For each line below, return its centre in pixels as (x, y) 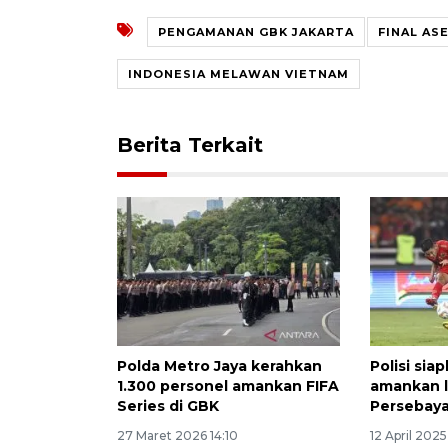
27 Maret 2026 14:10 (177, 435)
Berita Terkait (190, 144)
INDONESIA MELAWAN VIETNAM (238, 73)
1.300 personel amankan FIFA (228, 385)
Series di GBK (168, 405)
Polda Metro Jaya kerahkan (219, 365)
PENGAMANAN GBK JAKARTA (256, 31)
